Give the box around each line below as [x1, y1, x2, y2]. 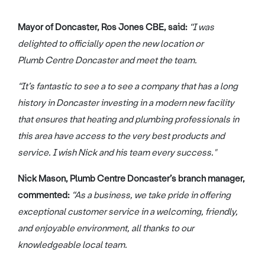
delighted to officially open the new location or [18, 38, 203, 50]
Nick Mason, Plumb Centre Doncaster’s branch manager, [18, 173, 245, 185]
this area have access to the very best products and [18, 130, 225, 143]
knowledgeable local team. [18, 239, 127, 251]
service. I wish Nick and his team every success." [18, 147, 216, 159]
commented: [18, 189, 72, 202]
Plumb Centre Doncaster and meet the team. [18, 54, 197, 67]
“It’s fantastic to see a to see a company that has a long [18, 80, 238, 93]
